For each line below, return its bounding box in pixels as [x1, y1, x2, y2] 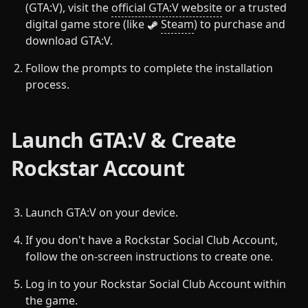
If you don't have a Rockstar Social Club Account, [25, 232, 278, 247]
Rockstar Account [11, 153, 184, 182]
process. [25, 76, 69, 92]
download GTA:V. [25, 32, 113, 48]
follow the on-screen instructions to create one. [25, 248, 273, 264]
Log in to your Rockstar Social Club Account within [25, 276, 286, 291]
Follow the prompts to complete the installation [25, 60, 273, 76]
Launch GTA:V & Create [11, 125, 236, 154]
